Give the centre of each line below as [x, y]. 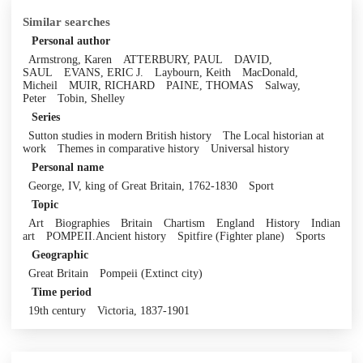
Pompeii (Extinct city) [151, 273]
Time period [61, 292]
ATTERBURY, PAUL [173, 59]
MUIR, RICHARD [112, 85]
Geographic [60, 254]
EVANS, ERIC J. [104, 72]
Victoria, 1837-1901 [143, 310]
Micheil [40, 85]
